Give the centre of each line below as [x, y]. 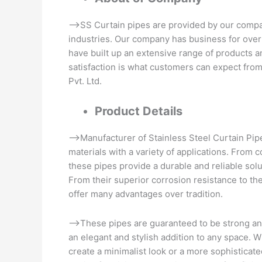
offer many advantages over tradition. [146, 194]
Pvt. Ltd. [85, 81]
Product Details [139, 111]
